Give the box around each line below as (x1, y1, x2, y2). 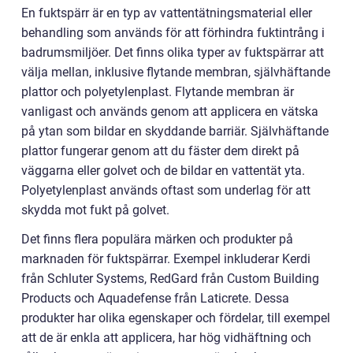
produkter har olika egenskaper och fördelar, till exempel (21, 310, 330, 325)
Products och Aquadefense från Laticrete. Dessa (21, 290, 289, 306)
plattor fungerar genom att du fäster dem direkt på (21, 143, 299, 158)
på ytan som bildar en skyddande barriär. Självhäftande (21, 123, 329, 139)
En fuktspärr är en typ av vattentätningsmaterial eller (21, 5, 312, 20)
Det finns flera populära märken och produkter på (21, 231, 293, 247)
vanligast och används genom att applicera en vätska (21, 103, 318, 119)
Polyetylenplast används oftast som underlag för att (21, 182, 310, 198)
